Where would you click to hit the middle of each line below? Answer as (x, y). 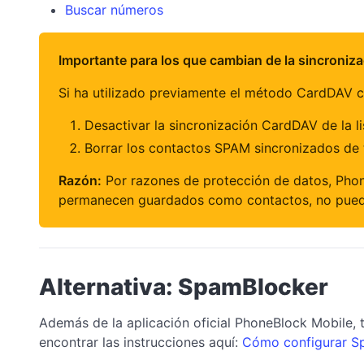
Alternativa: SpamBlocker (184, 286)
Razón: (80, 180)
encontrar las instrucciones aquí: (141, 342)
